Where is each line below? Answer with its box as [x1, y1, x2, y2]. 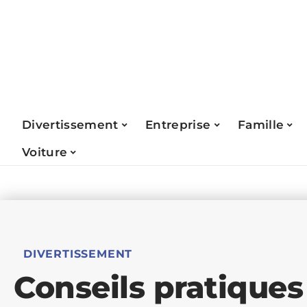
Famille [237, 117, 284, 132]
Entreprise [145, 117, 211, 132]
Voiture [22, 145, 68, 159]
